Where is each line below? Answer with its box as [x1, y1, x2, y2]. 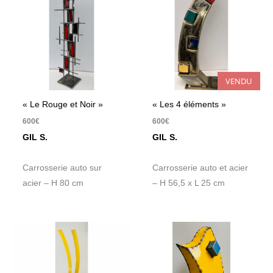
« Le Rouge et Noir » [23, 100, 104, 110]
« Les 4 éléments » [152, 100, 227, 110]
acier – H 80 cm [23, 179, 84, 188]
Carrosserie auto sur [23, 163, 102, 173]
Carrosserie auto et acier [152, 163, 249, 173]
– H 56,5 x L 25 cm [152, 179, 225, 188]
